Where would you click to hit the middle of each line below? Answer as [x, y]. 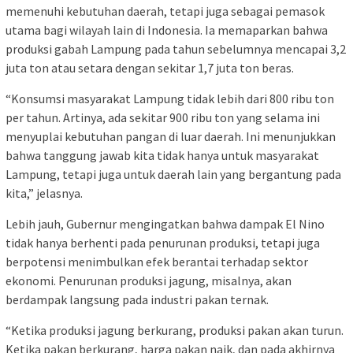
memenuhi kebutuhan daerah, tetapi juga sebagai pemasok [165, 11]
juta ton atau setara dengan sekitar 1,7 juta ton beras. [150, 67]
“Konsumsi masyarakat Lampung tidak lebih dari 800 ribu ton [170, 98]
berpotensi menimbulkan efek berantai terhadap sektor [157, 261]
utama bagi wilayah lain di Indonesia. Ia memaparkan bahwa [167, 30]
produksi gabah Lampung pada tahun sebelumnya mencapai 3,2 [176, 48]
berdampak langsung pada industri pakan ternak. [137, 299]
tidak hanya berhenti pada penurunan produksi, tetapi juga [163, 242]
